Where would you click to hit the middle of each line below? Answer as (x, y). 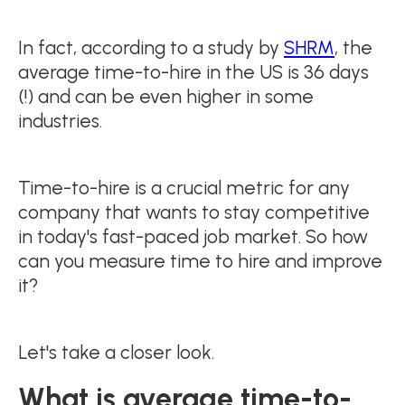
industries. (60, 120)
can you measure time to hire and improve (200, 260)
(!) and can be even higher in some (166, 96)
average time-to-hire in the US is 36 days (193, 71)
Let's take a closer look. (116, 352)
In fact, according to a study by (151, 47)
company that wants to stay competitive (194, 212)
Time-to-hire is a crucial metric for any (184, 187)
